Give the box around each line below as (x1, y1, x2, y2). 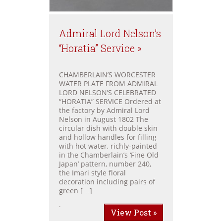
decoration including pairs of (59, 177, 155, 186)
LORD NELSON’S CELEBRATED (59, 88, 156, 97)
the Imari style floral (59, 168, 126, 177)
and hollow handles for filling (59, 132, 157, 142)
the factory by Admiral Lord (59, 106, 150, 115)
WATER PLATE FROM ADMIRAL (59, 79, 158, 88)
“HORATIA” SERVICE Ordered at (59, 97, 161, 106)
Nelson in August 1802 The (59, 114, 148, 124)
